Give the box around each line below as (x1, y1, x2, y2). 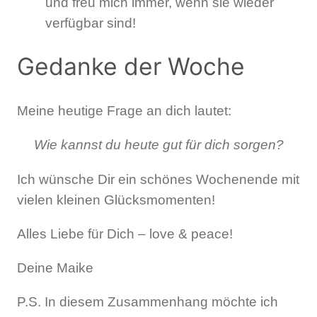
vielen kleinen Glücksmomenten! (17, 192, 215, 207)
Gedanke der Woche (17, 52, 245, 81)
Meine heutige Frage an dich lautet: (17, 103, 231, 119)
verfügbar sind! (45, 15, 136, 30)
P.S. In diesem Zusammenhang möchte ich (17, 294, 278, 310)
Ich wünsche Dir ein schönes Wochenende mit (17, 171, 299, 187)
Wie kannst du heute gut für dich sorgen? (33, 137, 284, 153)
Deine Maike (17, 260, 93, 275)
